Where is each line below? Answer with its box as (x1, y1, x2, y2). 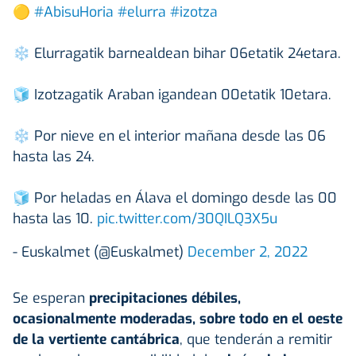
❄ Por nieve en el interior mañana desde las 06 (13, 126, 326, 145)
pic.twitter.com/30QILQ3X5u (97, 208, 277, 228)
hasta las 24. (13, 146, 95, 166)
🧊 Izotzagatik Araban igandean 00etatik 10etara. (13, 84, 331, 104)
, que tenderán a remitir (180, 329, 332, 349)
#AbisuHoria (34, 2, 114, 21)
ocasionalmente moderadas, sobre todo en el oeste (13, 308, 342, 328)
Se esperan (13, 288, 89, 308)
